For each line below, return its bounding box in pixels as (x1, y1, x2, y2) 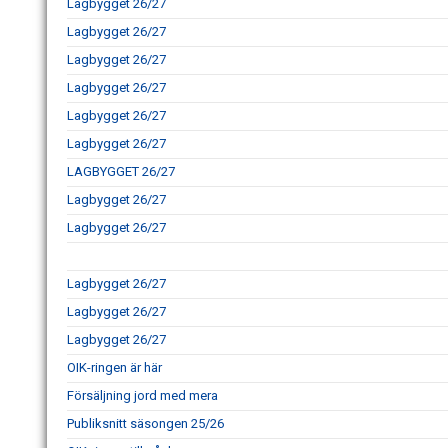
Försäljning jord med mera (67, 387, 218, 403)
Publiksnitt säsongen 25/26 (67, 415, 224, 431)
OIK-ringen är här (67, 359, 162, 375)
